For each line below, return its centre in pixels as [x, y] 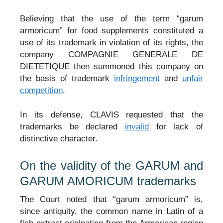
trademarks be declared [72, 127]
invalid [137, 127]
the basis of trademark [67, 78]
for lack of [176, 127]
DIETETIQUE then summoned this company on [111, 66]
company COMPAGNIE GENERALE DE [111, 54]
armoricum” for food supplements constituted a [111, 30]
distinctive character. [59, 139]
